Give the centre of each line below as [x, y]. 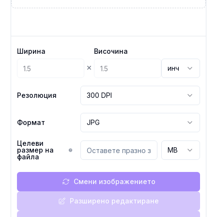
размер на [36, 150]
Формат [31, 122]
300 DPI [100, 95]
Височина [111, 51]
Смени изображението [114, 181]
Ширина [31, 51]
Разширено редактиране [114, 201]
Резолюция [37, 95]
